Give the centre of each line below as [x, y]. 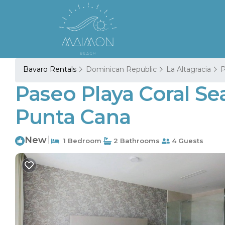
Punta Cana [73, 117]
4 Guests [187, 141]
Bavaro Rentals [51, 69]
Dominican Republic [121, 69]
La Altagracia [189, 69]
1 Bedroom [80, 141]
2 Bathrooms [136, 141]
